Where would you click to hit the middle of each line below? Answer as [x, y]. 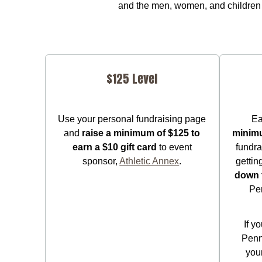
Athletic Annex [149, 161]
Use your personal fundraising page [132, 119]
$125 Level [132, 78]
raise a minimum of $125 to [141, 133]
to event [174, 147]
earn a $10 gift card [114, 147]
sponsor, [101, 161]
